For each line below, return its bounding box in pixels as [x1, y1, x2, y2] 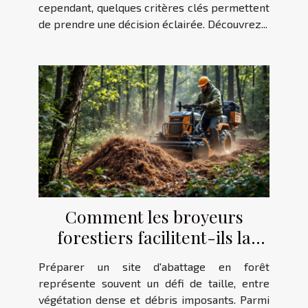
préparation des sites [72, 245, 236, 269]
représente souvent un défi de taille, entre [38, 276, 269, 289]
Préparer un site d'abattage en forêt [38, 259, 269, 273]
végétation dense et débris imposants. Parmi [38, 292, 269, 306]
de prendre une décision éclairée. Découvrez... [38, 17, 267, 31]
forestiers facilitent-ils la [57, 225, 251, 248]
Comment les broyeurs [65, 204, 243, 228]
